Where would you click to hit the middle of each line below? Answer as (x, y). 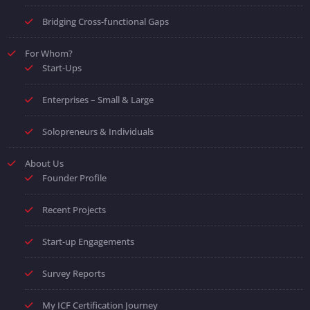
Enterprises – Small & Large (98, 100)
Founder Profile (74, 178)
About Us (44, 164)
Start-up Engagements (88, 242)
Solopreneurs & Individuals (98, 132)
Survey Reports (73, 274)
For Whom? (48, 54)
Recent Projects (74, 210)
